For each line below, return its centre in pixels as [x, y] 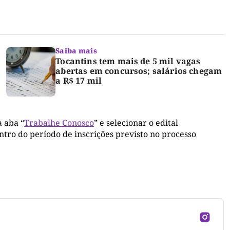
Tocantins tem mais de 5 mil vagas [128, 61]
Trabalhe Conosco [59, 122]
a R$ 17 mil [79, 80]
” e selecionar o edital [136, 122]
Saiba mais [76, 50]
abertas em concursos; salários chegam [139, 71]
